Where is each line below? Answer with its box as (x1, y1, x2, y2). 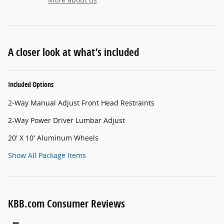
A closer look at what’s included (8, 44, 139, 59)
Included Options (8, 79, 53, 89)
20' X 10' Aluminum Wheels (8, 132, 98, 142)
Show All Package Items (8, 150, 86, 160)
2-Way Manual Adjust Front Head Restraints (8, 97, 154, 107)
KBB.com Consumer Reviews (8, 196, 125, 210)
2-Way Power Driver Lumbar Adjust (8, 115, 125, 125)
